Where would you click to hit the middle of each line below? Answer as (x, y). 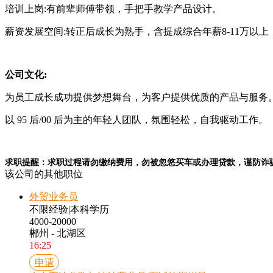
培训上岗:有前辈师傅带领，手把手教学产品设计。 (113, 9)
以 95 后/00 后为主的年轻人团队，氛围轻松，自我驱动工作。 (136, 119)
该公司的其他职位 (44, 174)
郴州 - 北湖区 (58, 233)
